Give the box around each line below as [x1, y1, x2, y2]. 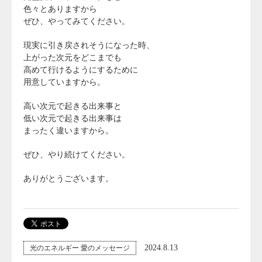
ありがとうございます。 [23, 174, 113, 183]
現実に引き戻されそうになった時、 [23, 40, 154, 50]
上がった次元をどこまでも [23, 53, 122, 62]
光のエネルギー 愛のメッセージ [30, 243, 130, 252]
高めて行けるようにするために [23, 65, 138, 74]
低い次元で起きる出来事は [23, 113, 122, 123]
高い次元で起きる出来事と [23, 101, 122, 111]
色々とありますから [23, 4, 97, 13]
